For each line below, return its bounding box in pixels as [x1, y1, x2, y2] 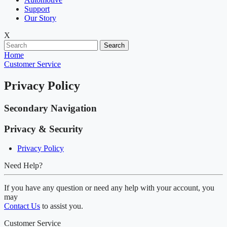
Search [104, 42, 125, 49]
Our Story [24, 14, 56, 22]
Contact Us [4, 202, 40, 211]
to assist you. [40, 202, 83, 211]
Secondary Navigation [4, 102, 97, 113]
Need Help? [4, 161, 43, 170]
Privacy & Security [4, 123, 83, 134]
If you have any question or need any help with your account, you [4, 183, 214, 193]
